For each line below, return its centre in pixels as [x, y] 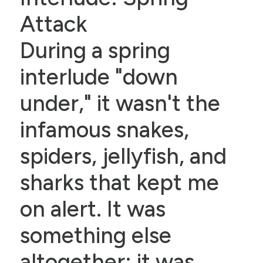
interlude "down [99, 77]
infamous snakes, [104, 129]
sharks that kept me [119, 182]
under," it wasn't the [120, 103]
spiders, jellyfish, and [123, 156]
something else [95, 235]
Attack [53, 24]
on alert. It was [92, 209]
